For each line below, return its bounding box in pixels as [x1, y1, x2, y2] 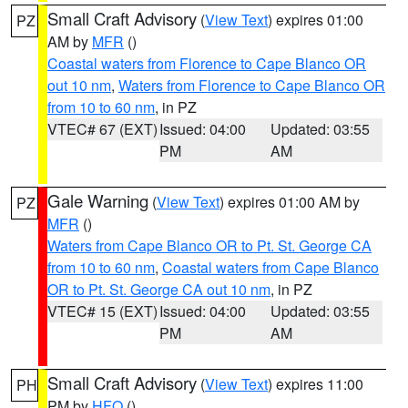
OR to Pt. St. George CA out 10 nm [47, 279, 270, 300]
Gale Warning [47, 189, 148, 212]
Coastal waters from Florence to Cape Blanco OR [47, 53, 366, 74]
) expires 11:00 [268, 373, 363, 394]
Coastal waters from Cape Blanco [162, 257, 379, 278]
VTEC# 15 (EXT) [47, 301, 158, 321]
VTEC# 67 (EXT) [47, 118, 158, 139]
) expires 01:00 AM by [219, 191, 360, 212]
